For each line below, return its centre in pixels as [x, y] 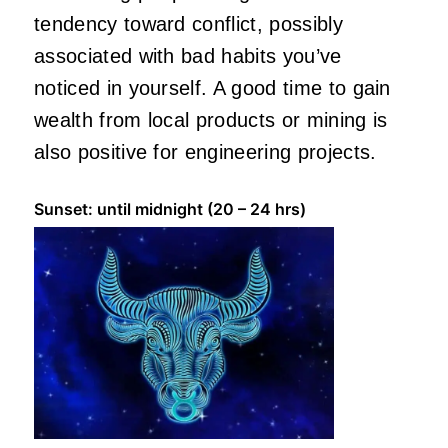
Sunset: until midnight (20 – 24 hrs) [170, 209]
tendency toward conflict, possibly [188, 24]
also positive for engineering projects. [205, 152]
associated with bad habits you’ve [188, 56]
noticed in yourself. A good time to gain [212, 88]
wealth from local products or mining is [211, 120]
